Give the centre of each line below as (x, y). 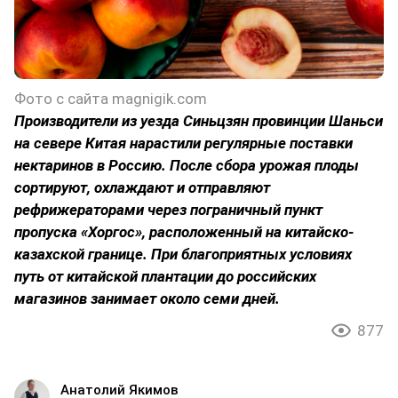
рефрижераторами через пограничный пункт (168, 210)
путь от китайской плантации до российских (165, 277)
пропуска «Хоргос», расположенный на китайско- (184, 232)
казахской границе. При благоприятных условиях (183, 255)
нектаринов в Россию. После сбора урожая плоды (187, 166)
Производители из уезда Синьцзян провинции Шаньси (199, 121)
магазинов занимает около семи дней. (147, 299)
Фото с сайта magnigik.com (111, 99)
